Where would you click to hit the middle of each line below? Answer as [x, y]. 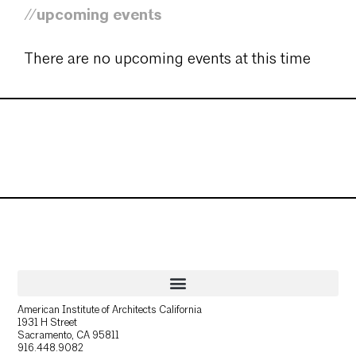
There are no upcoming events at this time [167, 59]
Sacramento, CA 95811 [69, 335]
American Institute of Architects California [110, 310]
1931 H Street [48, 323]
